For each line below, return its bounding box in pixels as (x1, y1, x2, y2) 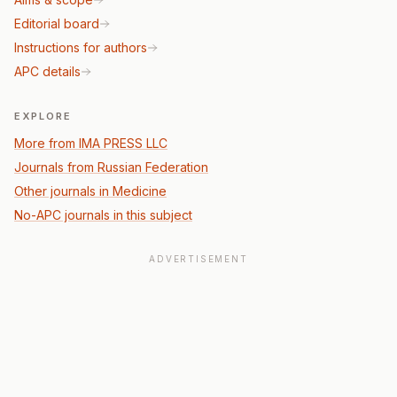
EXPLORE (14, 110, 72, 122)
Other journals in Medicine (14, 183, 167, 198)
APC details (14, 64, 81, 79)
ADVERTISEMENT (149, 253, 248, 264)
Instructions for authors (14, 40, 147, 55)
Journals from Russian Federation (14, 160, 208, 175)
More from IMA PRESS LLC (14, 136, 167, 151)
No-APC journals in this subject (14, 207, 192, 222)
